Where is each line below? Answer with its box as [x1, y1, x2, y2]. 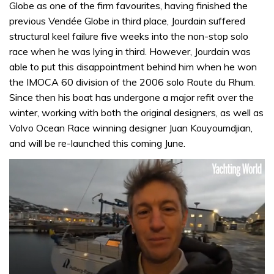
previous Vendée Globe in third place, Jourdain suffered [9, 15, 245, 28]
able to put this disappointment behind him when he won [9, 61, 257, 73]
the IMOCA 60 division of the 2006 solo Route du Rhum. [9, 76, 255, 89]
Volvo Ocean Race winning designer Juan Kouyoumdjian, [9, 122, 253, 135]
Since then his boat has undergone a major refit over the [9, 91, 254, 104]
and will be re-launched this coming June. [9, 137, 185, 150]
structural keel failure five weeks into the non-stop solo [9, 30, 248, 43]
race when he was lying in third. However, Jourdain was [9, 45, 251, 58]
